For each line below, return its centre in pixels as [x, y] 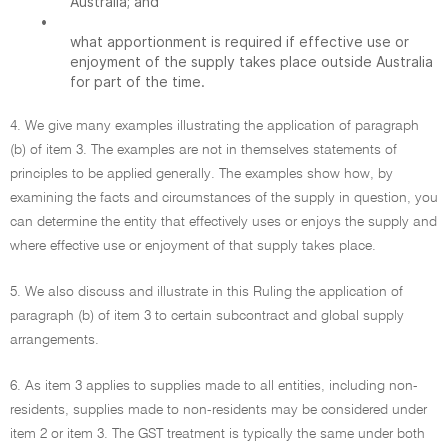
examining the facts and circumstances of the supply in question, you [224, 198]
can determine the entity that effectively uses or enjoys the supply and [223, 222]
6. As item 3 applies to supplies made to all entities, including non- [214, 386]
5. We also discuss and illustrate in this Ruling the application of [206, 292]
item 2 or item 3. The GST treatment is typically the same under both [217, 434]
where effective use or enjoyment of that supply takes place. [193, 246]
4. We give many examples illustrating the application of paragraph [214, 126]
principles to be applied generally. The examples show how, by [201, 174]
